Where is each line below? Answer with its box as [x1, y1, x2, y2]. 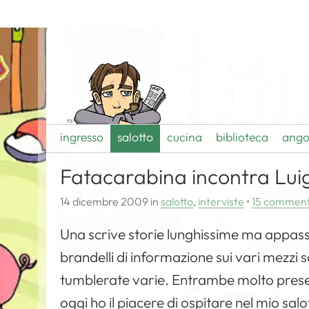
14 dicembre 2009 [60, 195, 149, 208]
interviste [198, 195, 245, 208]
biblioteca [216, 129, 269, 145]
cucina [167, 129, 203, 145]
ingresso [60, 129, 104, 145]
